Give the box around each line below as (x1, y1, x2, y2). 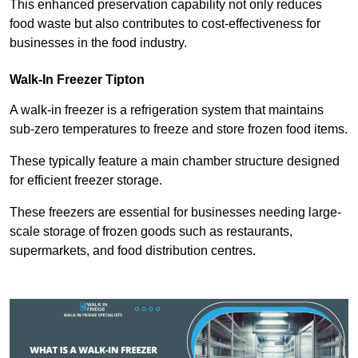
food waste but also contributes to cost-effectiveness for (10, 17, 320, 31)
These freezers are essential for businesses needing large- (10, 205, 341, 220)
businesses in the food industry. (10, 36, 187, 50)
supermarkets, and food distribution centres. (10, 244, 259, 258)
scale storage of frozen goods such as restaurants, (10, 225, 292, 239)
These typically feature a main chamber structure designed (10, 154, 340, 169)
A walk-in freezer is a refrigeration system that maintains (10, 103, 324, 117)
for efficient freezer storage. (10, 173, 162, 188)
